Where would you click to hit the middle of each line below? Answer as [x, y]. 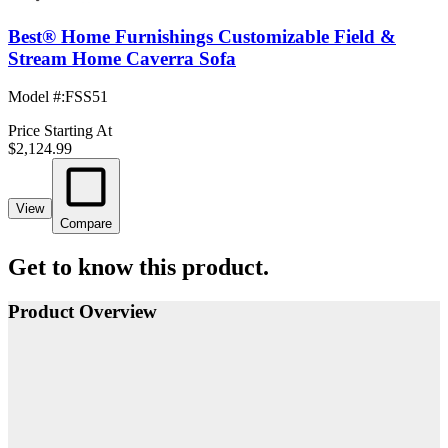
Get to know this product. [138, 267]
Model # [34, 97]
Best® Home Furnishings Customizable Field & [202, 36]
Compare [86, 224]
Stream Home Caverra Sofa [122, 58]
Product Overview [82, 312]
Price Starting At [60, 131]
